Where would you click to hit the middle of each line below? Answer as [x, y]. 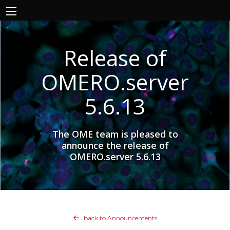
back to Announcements [119, 218]
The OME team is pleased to [115, 134]
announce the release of [115, 145]
